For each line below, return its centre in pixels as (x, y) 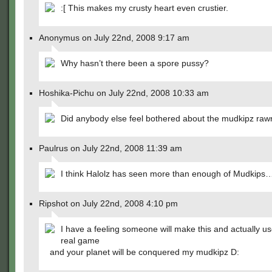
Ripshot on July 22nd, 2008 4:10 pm (108, 203)
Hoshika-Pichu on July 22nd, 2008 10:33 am (124, 93)
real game (80, 240)
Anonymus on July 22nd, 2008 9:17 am (114, 38)
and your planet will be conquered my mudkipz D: (144, 252)
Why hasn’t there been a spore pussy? (135, 63)
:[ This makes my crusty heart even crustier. (144, 8)
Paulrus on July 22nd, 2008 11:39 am (110, 148)
